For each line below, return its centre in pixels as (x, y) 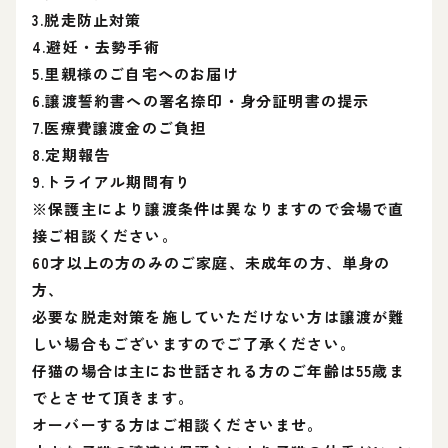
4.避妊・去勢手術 (96, 46)
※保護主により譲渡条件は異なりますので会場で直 (218, 208)
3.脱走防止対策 (87, 19)
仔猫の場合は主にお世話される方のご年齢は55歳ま (218, 370)
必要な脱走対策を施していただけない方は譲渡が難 (218, 316)
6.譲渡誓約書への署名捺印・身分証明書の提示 (201, 100)
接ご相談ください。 (105, 235)
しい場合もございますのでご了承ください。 (194, 343)
